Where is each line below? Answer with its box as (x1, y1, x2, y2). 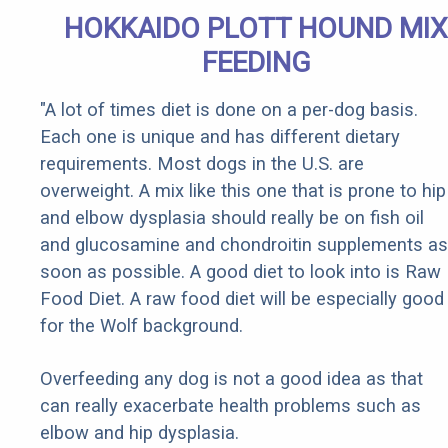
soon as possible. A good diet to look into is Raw (40, 261, 441, 283)
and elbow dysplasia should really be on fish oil (40, 207, 424, 229)
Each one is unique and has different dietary (40, 126, 400, 148)
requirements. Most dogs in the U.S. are (40, 153, 364, 175)
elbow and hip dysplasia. (40, 422, 239, 444)
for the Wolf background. (40, 315, 243, 337)
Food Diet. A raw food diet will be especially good (40, 288, 444, 310)
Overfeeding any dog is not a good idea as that (40, 368, 423, 390)
